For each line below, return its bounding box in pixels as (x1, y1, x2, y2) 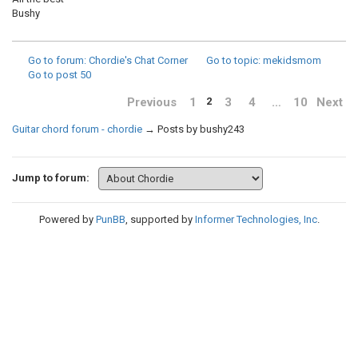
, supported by (125, 213, 195, 225)
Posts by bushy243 (157, 123, 245, 135)
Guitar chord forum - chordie (12, 123, 142, 135)
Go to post (28, 69, 78, 81)
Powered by (38, 213, 96, 225)
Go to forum (28, 54, 84, 66)
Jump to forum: (12, 171, 89, 184)
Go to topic (206, 54, 258, 66)
